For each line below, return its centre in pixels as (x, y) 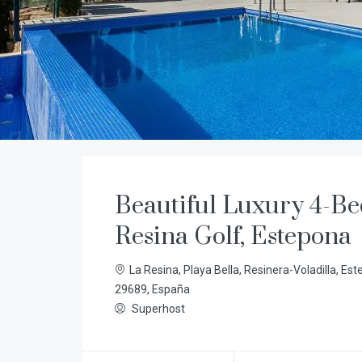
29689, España (152, 289)
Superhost (157, 309)
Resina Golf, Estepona (233, 237)
